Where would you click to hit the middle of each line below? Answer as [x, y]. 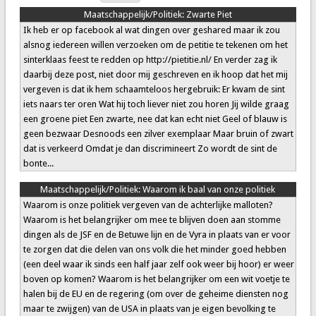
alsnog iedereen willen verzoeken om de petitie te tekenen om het [155, 45]
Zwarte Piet [209, 15]
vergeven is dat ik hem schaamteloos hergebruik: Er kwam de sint [154, 90]
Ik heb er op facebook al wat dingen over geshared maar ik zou [151, 30]
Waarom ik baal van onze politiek [209, 190]
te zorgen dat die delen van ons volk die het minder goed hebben [154, 250]
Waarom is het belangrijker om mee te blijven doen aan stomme [152, 220]
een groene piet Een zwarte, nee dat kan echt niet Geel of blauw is [155, 119]
